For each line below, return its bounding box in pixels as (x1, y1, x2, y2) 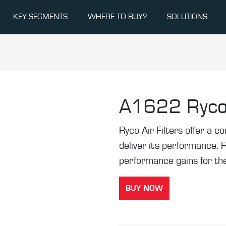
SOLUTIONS (167, 12, 207, 21)
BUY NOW (126, 184, 163, 193)
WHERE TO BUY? (88, 12, 147, 21)
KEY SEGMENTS (13, 12, 68, 21)
